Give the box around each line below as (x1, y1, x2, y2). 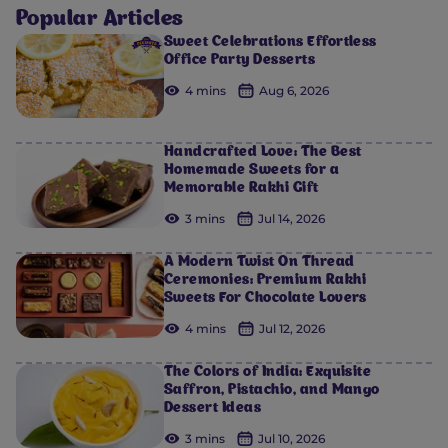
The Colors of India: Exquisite (164, 366, 372, 381)
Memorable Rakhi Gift (164, 182, 319, 197)
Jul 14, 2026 (258, 211, 325, 227)
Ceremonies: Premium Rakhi (164, 274, 366, 289)
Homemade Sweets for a (164, 164, 340, 179)
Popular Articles (16, 10, 184, 32)
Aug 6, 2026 (259, 83, 329, 99)
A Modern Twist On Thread (164, 256, 355, 271)
